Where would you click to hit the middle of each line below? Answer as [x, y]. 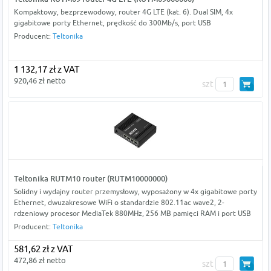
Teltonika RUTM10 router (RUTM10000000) [90, 179]
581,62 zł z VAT [43, 249]
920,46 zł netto [40, 81]
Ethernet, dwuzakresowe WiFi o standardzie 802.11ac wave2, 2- [119, 203]
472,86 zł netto [40, 260]
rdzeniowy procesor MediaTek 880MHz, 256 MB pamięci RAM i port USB [132, 214]
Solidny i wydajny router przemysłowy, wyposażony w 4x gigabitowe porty [135, 192]
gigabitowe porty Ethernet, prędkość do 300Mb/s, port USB [112, 23]
